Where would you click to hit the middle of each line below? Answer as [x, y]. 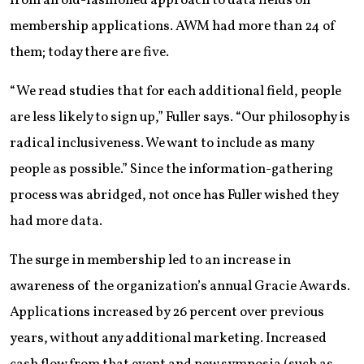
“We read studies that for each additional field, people [175, 91]
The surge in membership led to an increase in [150, 260]
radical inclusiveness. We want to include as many [162, 143]
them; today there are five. [89, 52]
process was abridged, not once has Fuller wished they [174, 195]
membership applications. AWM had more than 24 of [173, 26]
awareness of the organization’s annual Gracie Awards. [180, 286]
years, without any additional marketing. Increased [168, 338]
